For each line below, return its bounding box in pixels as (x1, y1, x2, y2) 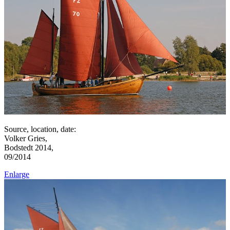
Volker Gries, (4, 133, 47, 143)
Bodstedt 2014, (4, 143, 53, 152)
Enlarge (4, 169, 29, 179)
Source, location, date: (4, 124, 76, 133)
